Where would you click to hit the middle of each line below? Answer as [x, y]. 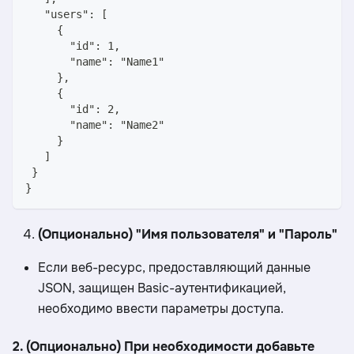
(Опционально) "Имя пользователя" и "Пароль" [188, 235]
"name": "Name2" [95, 125]
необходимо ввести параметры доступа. [161, 309]
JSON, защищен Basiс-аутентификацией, [162, 288]
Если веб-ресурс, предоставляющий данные [174, 268]
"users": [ [66, 15]
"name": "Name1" [95, 62]
